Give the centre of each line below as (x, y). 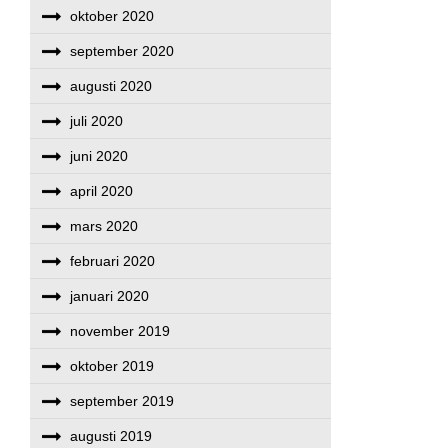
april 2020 (102, 191)
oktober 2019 (112, 366)
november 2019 (120, 331)
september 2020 (122, 51)
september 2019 (122, 401)
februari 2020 (113, 261)
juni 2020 (99, 156)
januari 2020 (110, 296)
